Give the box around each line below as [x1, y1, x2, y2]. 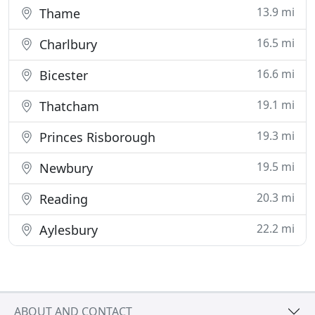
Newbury [36, 160, 93, 176]
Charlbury [36, 36, 97, 53]
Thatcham [36, 98, 99, 115]
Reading [36, 191, 88, 207]
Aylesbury [36, 221, 98, 238]
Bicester [36, 67, 88, 84]
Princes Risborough [36, 129, 155, 146]
